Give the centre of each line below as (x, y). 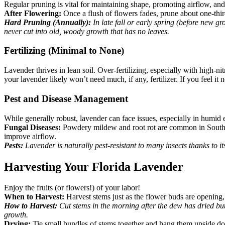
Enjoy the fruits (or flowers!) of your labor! (72, 188)
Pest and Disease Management (66, 98)
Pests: (14, 145)
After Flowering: (33, 13)
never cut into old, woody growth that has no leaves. (87, 31)
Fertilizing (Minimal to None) (64, 51)
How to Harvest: (31, 206)
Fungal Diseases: (32, 127)
